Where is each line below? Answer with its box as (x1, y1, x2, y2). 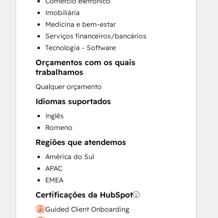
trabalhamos (36, 67, 83, 77)
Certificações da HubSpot (36, 190, 133, 200)
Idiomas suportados (36, 96, 111, 106)
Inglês (45, 111, 64, 120)
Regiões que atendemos (36, 137, 126, 147)
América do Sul (45, 152, 94, 161)
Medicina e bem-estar (45, 20, 116, 29)
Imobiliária (45, 8, 80, 17)
